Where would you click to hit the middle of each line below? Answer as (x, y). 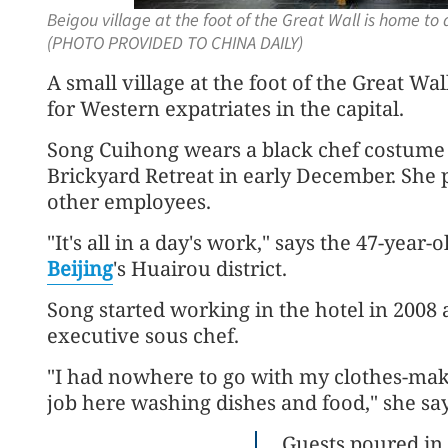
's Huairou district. (200, 268)
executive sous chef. (143, 335)
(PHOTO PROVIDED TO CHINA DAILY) (175, 43)
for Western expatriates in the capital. (225, 108)
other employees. (129, 201)
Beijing (80, 268)
